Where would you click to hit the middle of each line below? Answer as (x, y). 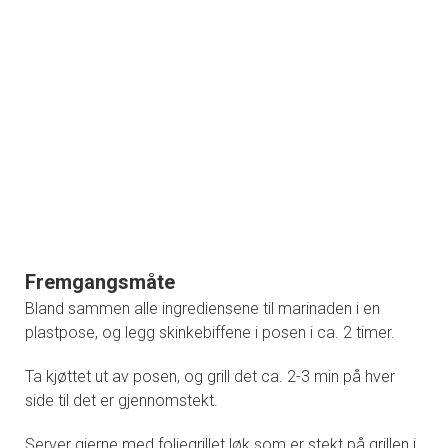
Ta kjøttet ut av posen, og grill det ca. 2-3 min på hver (210, 376)
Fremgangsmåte (100, 281)
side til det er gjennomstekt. (121, 400)
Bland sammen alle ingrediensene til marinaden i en (202, 308)
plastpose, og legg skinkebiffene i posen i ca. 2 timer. (210, 332)
